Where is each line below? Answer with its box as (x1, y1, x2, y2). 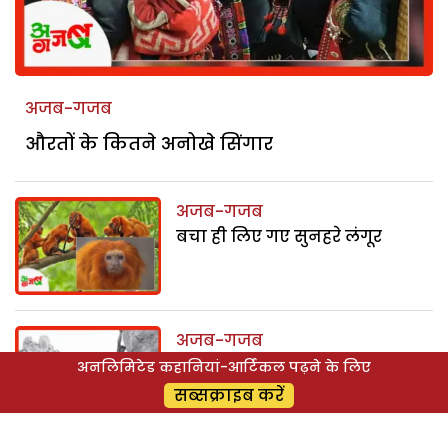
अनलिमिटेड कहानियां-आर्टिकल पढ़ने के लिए (77, 357, 371, 377)
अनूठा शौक (176, 353, 262, 377)
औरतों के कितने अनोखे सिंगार (25, 131, 273, 157)
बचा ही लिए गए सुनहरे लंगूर (176, 225, 383, 249)
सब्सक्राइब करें (174, 384, 284, 407)
